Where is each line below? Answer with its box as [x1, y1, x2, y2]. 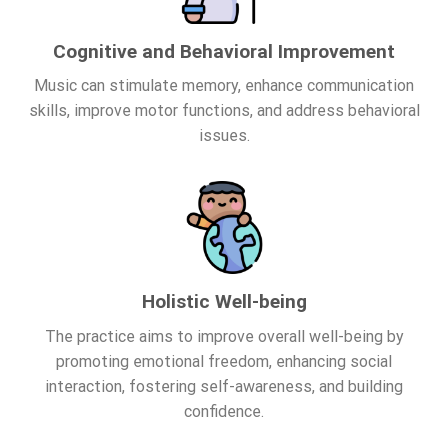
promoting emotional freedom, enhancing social [56, 352, 392, 372]
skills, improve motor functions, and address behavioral [28, 101, 420, 121]
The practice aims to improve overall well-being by [44, 327, 404, 347]
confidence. [184, 402, 264, 422]
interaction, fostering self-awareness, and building [45, 377, 403, 397]
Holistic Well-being [141, 290, 307, 314]
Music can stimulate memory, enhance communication [34, 76, 414, 96]
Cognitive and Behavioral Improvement [53, 39, 395, 63]
